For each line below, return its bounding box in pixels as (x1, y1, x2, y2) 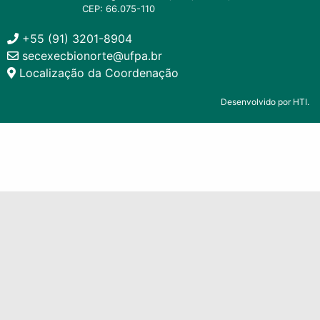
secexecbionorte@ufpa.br (19, 49, 162, 63)
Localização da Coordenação (16, 66, 179, 80)
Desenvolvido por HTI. (221, 96, 309, 107)
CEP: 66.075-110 (82, 3, 155, 14)
